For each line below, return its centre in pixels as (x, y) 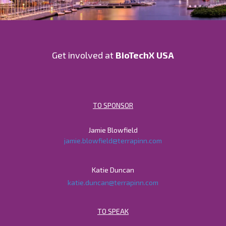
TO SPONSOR (113, 105)
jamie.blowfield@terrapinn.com (113, 141)
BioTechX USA (145, 55)
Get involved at (84, 55)
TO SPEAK (113, 211)
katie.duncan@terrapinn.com (113, 183)
